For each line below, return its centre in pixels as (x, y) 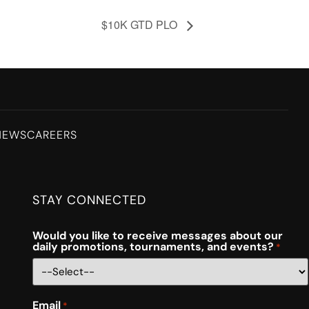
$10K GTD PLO (141, 24)
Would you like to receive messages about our (157, 235)
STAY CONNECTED (89, 200)
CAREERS (52, 134)
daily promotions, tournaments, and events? (153, 246)
